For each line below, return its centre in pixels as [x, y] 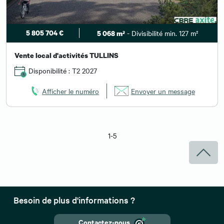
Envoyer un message [163, 91]
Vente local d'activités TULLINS [66, 55]
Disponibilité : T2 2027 [62, 71]
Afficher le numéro [71, 91]
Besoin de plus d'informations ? [74, 199]
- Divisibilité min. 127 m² [162, 33]
